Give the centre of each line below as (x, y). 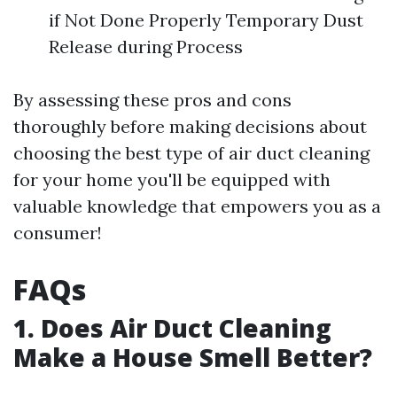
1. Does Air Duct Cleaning (172, 328)
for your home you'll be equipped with (172, 179)
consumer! (58, 233)
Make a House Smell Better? (193, 357)
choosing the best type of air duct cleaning (191, 153)
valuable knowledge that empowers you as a (197, 206)
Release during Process (146, 47)
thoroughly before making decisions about (190, 126)
